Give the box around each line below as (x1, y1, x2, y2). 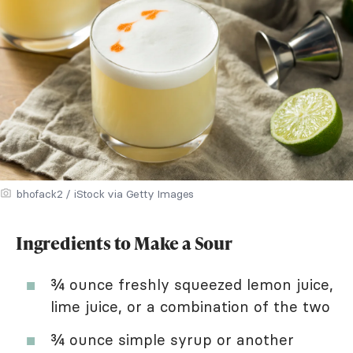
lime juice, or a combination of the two (50, 296, 330, 316)
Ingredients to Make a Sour (16, 230, 232, 255)
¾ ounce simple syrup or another (50, 329, 294, 349)
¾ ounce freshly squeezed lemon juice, (50, 274, 333, 294)
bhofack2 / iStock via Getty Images (17, 186, 195, 201)
